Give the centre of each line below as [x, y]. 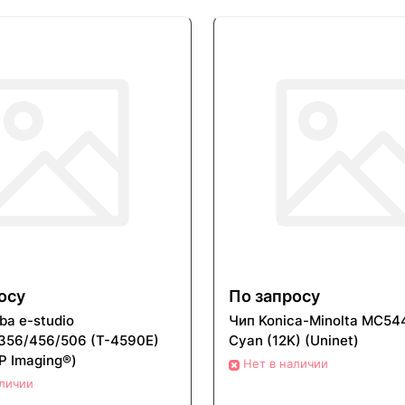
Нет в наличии [286, 364]
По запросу [274, 297]
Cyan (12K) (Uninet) [294, 341]
